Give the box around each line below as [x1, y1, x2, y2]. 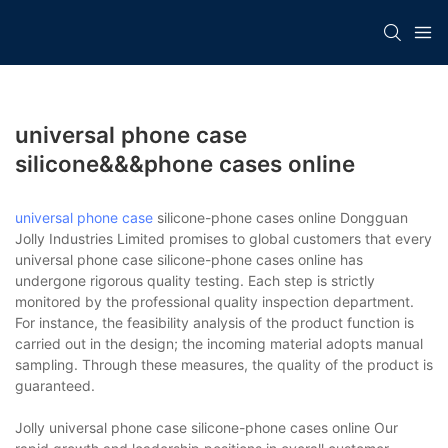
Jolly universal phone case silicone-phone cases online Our [15, 418, 398, 436]
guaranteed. [15, 376, 95, 394]
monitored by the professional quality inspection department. [15, 292, 414, 310]
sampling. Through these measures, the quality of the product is [15, 355, 433, 373]
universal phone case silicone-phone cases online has [15, 250, 363, 268]
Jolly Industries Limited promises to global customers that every [15, 229, 432, 247]
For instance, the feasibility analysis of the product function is [15, 313, 414, 331]
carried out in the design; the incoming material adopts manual [15, 334, 423, 352]
